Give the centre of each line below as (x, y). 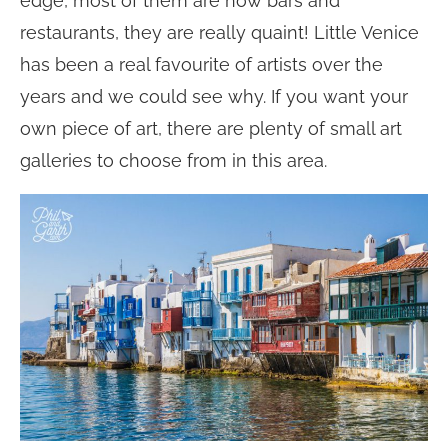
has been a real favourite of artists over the (201, 64)
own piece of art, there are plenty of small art (211, 128)
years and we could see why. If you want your (214, 96)
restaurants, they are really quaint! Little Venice (219, 32)
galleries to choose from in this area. (173, 160)
